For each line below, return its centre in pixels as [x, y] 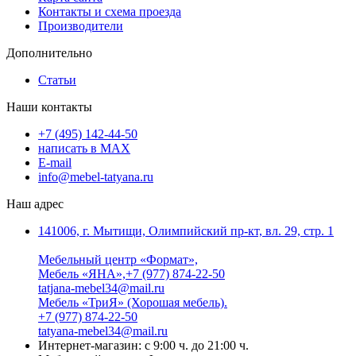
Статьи [57, 79]
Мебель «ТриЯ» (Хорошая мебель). [133, 302]
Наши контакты [49, 106]
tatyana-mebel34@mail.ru [103, 331]
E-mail [55, 162]
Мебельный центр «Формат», [118, 259]
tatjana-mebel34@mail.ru [101, 288]
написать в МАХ [84, 148]
